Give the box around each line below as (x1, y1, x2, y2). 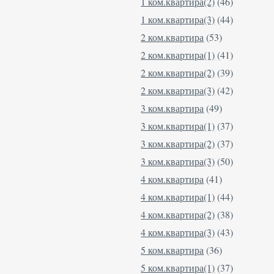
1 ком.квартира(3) (141, 13, 215, 26)
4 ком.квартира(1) (141, 190, 215, 204)
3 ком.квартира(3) (141, 155, 215, 168)
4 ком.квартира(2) (141, 208, 215, 221)
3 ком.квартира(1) (141, 119, 215, 133)
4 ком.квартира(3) (141, 226, 215, 239)
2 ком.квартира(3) (141, 84, 215, 97)
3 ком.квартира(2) (141, 137, 215, 150)
